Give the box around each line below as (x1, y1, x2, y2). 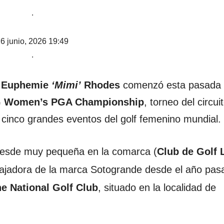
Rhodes (81, 79, 120, 91)
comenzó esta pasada (120, 79, 221, 91)
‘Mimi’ (51, 79, 81, 91)
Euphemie (1, 79, 51, 91)
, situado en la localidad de (98, 182, 216, 193)
